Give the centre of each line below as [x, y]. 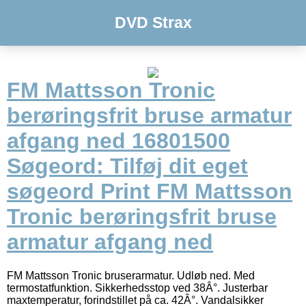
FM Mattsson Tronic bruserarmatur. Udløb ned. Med [131, 275]
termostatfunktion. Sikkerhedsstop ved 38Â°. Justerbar [137, 288]
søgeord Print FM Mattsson [150, 192]
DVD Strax [153, 23]
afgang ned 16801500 [119, 141]
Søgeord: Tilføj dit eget [127, 166]
